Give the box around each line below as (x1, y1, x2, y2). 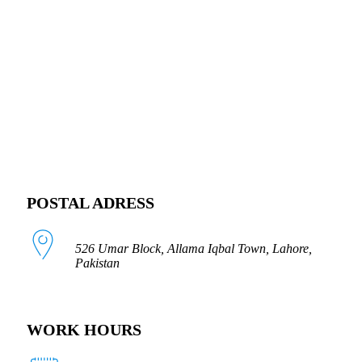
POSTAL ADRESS (27, 193, 154, 212)
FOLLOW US (27, 42, 124, 61)
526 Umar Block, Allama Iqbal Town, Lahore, (75, 241, 312, 255)
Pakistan (75, 255, 120, 270)
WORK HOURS (27, 321, 141, 339)
